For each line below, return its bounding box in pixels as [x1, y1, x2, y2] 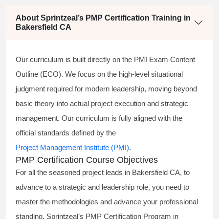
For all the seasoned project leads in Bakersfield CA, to [16, 168, 190, 177]
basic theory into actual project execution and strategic [16, 99, 188, 108]
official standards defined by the [16, 129, 118, 137]
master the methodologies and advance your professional [16, 197, 198, 206]
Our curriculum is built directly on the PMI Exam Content [16, 55, 195, 64]
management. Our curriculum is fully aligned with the [16, 114, 182, 123]
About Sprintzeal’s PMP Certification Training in [16, 14, 191, 22]
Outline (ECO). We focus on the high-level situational [16, 70, 183, 79]
